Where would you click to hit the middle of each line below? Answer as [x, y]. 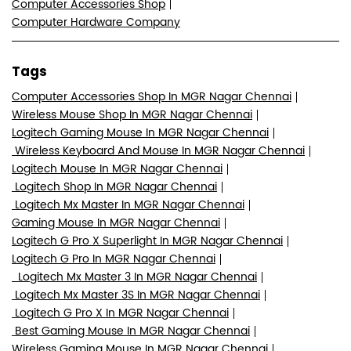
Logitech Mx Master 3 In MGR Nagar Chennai [134, 277]
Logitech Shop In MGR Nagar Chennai [114, 187]
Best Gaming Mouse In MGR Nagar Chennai [131, 331]
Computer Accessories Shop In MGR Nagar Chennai [152, 97]
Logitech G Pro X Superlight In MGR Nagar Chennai [147, 241]
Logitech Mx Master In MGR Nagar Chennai [128, 205]
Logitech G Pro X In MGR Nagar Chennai [120, 313]
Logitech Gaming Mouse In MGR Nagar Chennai [140, 133]
